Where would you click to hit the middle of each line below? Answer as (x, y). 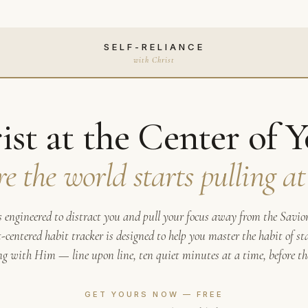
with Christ (154, 60)
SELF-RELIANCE (154, 47)
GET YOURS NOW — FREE (154, 294)
